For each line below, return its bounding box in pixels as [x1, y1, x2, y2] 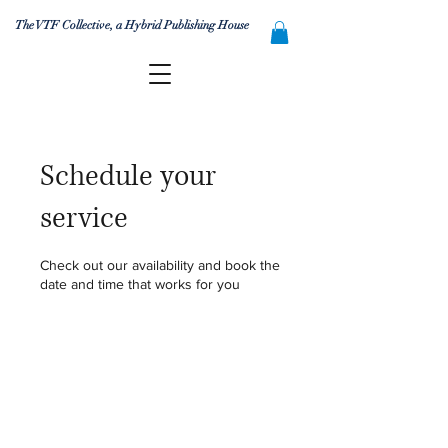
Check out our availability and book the [40, 256, 280, 273]
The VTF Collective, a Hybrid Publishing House [15, 18, 249, 32]
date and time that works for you [40, 275, 240, 292]
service [40, 198, 128, 238]
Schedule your [40, 156, 216, 196]
